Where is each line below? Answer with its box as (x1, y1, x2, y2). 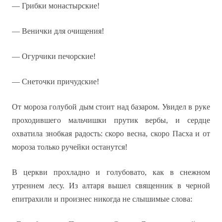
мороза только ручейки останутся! (12, 143, 127, 151)
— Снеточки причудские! (12, 77, 99, 86)
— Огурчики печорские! (12, 52, 96, 60)
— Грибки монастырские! (12, 1, 100, 10)
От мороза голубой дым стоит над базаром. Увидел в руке (12, 103, 210, 111)
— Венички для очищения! (12, 27, 104, 35)
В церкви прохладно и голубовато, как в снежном (12, 168, 210, 176)
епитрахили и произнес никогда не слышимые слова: (12, 195, 192, 203)
